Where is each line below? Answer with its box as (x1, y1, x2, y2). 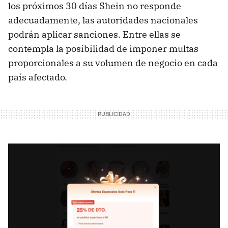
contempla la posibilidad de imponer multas (8, 43, 198, 55)
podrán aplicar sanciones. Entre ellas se (8, 28, 181, 41)
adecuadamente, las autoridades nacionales (8, 14, 198, 26)
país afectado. (8, 71, 67, 83)
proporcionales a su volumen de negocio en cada (8, 57, 218, 69)
